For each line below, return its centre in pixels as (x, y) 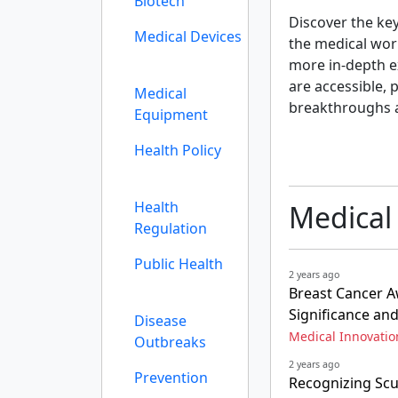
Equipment (171, 115)
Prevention (171, 378)
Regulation (171, 228)
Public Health (179, 264)
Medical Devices (188, 36)
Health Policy (178, 150)
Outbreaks (170, 342)
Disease (160, 321)
